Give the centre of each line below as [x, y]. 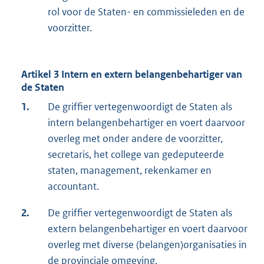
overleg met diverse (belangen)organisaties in [147, 245]
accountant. [73, 187]
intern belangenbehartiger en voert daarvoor [146, 123]
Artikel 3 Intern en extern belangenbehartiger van [132, 75]
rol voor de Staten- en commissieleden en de [146, 12]
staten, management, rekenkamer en [130, 171]
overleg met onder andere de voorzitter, [135, 139]
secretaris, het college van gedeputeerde [136, 155]
